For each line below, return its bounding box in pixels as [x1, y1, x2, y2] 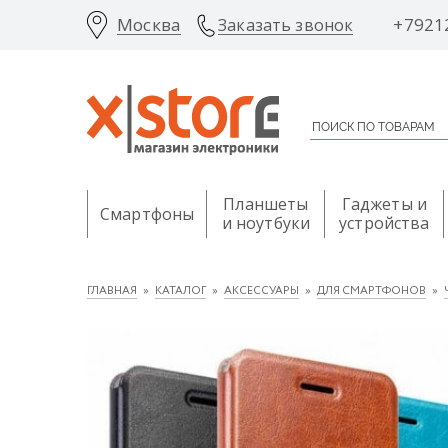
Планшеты [223, 193, 309, 215]
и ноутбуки [221, 212, 311, 234]
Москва [117, 13, 182, 36]
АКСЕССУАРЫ [224, 283, 299, 299]
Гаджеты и [341, 193, 428, 215]
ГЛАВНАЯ [87, 283, 137, 299]
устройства [339, 212, 430, 234]
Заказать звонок [218, 13, 354, 36]
